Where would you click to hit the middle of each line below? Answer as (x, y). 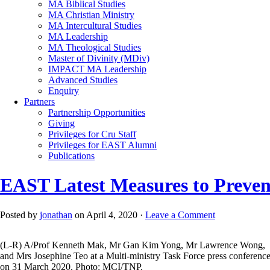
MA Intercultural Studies (95, 25)
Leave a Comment (180, 215)
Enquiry (64, 90)
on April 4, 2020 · (109, 215)
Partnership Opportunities (97, 112)
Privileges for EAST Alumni (102, 145)
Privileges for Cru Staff (92, 134)
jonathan (56, 215)
